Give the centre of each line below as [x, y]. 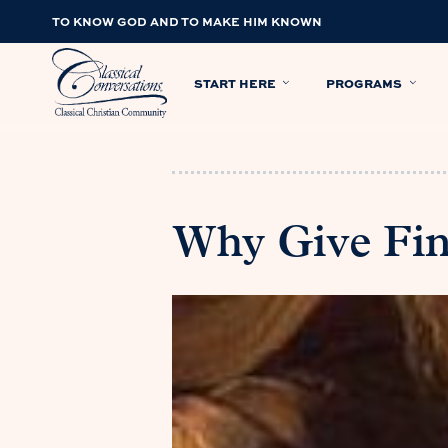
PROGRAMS [364, 82]
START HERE [235, 82]
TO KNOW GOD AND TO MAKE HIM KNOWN [187, 21]
